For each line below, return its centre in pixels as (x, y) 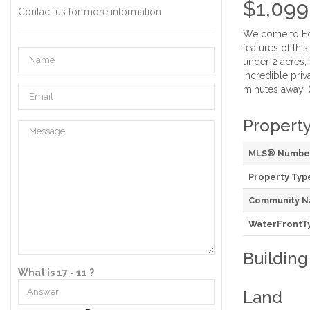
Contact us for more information (90, 11)
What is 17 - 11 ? (56, 273)
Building (275, 258)
